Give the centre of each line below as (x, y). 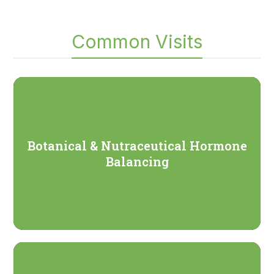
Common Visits (137, 42)
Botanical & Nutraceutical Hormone (137, 146)
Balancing (137, 162)
